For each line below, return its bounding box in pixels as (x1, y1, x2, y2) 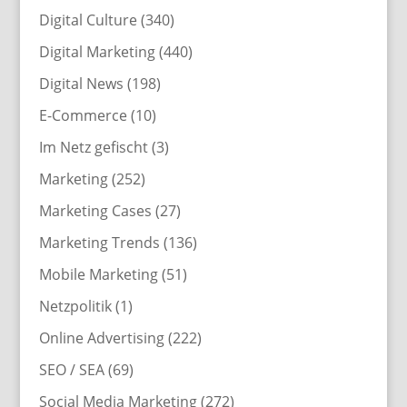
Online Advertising (38, 327, 164, 348)
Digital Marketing (38, 41, 155, 62)
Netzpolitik (38, 295, 112, 316)
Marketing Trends (38, 232, 160, 253)
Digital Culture (38, 9, 137, 30)
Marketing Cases (38, 200, 152, 221)
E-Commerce (38, 104, 127, 125)
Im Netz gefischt (38, 136, 148, 157)
